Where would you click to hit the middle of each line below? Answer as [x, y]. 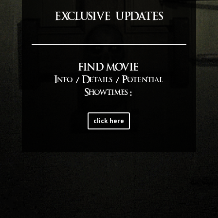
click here [109, 121]
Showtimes [106, 94]
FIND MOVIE [108, 68]
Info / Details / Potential [109, 81]
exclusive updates [109, 18]
